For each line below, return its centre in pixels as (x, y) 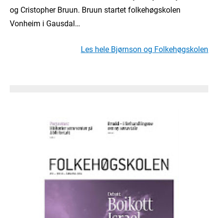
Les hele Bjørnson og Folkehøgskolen (145, 49)
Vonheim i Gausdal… (45, 23)
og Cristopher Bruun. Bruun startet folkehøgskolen (95, 10)
